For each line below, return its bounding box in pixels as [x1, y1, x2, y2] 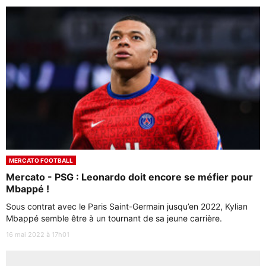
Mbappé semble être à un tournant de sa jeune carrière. [6, 213, 224, 223]
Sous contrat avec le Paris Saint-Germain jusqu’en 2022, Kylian [6, 201, 248, 211]
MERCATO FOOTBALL [9, 157, 73, 164]
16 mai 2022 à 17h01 [6, 230, 69, 239]
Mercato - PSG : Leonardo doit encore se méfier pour [6, 171, 253, 183]
